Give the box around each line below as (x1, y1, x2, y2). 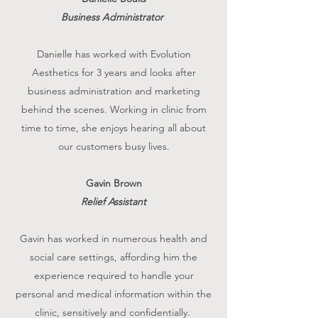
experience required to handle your (33, 268, 194, 282)
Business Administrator (61, 10, 166, 23)
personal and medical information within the (16, 287, 212, 300)
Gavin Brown (85, 176, 142, 190)
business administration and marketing (27, 84, 200, 97)
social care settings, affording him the (30, 250, 197, 263)
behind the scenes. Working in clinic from (21, 102, 207, 116)
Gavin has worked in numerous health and (20, 231, 207, 245)
